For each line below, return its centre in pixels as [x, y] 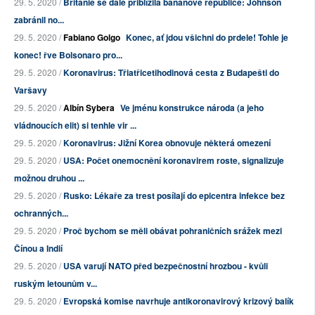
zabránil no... [39, 20]
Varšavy [31, 90]
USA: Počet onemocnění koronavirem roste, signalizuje [174, 161]
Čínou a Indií [38, 249]
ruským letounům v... [56, 284]
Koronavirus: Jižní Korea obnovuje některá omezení [167, 143]
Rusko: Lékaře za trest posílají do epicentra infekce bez [174, 196]
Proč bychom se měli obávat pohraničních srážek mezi [173, 231]
